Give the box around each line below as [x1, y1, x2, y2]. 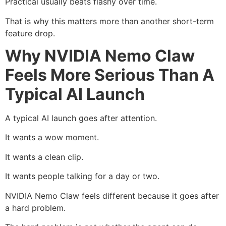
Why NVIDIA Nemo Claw [5, 46, 195, 66]
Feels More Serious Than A [5, 65, 214, 85]
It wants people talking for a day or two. [5, 171, 159, 182]
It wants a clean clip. [5, 151, 83, 162]
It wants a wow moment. [5, 132, 99, 143]
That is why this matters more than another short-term [5, 16, 214, 26]
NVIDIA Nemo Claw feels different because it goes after [5, 190, 219, 201]
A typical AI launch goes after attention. [5, 113, 157, 124]
